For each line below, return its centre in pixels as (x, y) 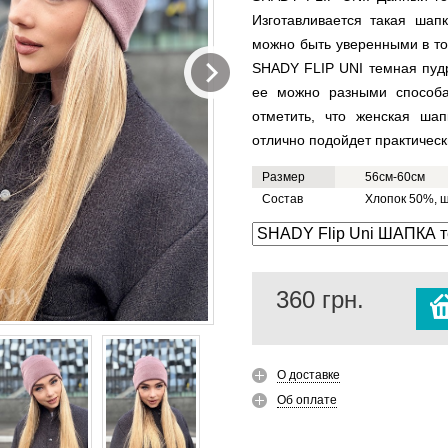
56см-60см (395, 177)
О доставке (308, 375)
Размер (283, 177)
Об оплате (307, 400)
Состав (282, 199)
